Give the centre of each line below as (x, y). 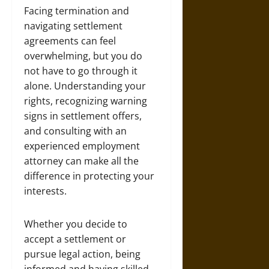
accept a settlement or (75, 239)
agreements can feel (70, 41)
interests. (45, 191)
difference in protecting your (89, 176)
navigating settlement (73, 26)
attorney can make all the (81, 161)
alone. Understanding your (85, 86)
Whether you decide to (76, 224)
